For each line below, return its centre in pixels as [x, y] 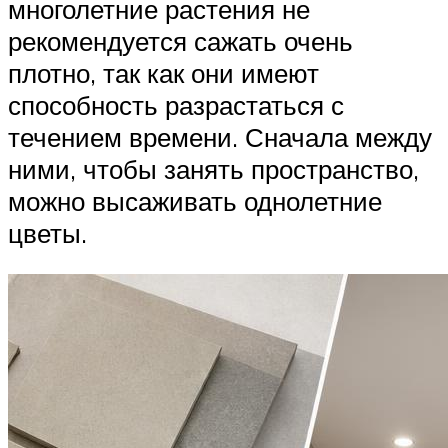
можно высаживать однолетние [195, 200]
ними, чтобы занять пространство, [213, 168]
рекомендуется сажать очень [180, 40]
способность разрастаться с [176, 104]
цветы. [47, 232]
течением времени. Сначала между [220, 136]
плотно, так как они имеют [163, 72]
